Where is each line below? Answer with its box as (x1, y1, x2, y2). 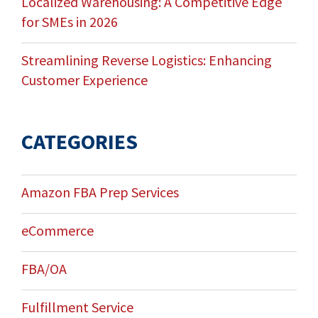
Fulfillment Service (21, 298, 133, 317)
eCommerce (21, 221, 94, 240)
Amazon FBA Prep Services (21, 183, 179, 202)
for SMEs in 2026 (21, 13, 118, 31)
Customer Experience (21, 71, 148, 89)
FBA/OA (21, 260, 67, 278)
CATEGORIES (21, 128, 138, 155)
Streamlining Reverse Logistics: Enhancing (21, 51, 272, 70)
